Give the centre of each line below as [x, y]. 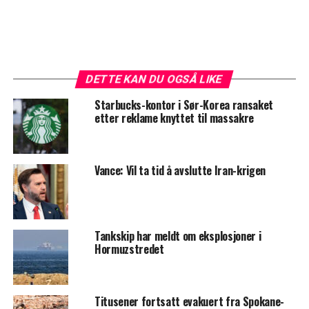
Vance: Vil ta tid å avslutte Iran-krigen [180, 170]
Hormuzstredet [129, 249]
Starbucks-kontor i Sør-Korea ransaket [184, 104]
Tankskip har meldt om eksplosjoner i [178, 236]
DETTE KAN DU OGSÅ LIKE [155, 79]
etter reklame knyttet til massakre [174, 118]
